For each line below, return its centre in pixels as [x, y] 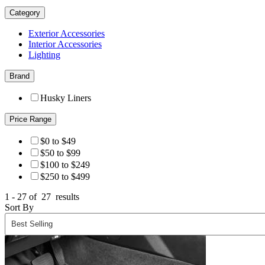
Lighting [44, 54]
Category [25, 12]
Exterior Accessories [67, 33]
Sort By [19, 207]
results [66, 196]
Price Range [30, 119]
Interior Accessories [65, 44]
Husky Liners [66, 98]
